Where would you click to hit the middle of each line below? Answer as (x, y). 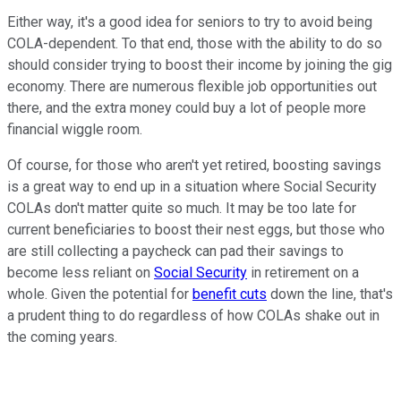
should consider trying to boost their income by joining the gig (200, 65)
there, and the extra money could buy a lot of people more (187, 108)
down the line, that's (330, 294)
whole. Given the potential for (100, 294)
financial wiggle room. (75, 130)
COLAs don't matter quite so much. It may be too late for (182, 209)
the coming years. (62, 337)
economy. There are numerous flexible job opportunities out (192, 87)
